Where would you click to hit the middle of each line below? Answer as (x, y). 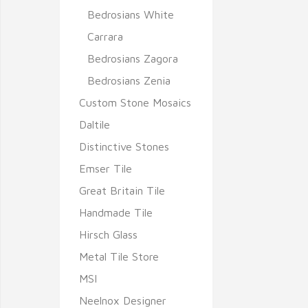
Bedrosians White (131, 14)
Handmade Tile (116, 212)
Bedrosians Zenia (129, 80)
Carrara (105, 36)
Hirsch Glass (108, 234)
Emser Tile (106, 168)
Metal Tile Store (119, 256)
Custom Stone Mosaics (135, 102)
